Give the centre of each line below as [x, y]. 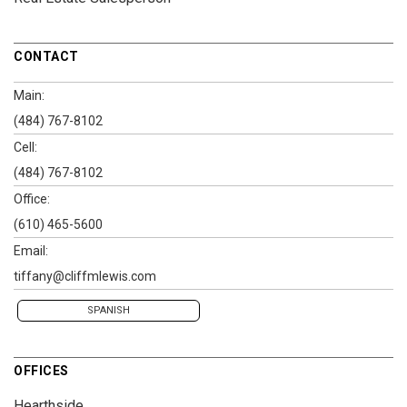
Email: [31, 251]
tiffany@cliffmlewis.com [85, 277]
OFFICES [41, 371]
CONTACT [46, 57]
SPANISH [109, 311]
